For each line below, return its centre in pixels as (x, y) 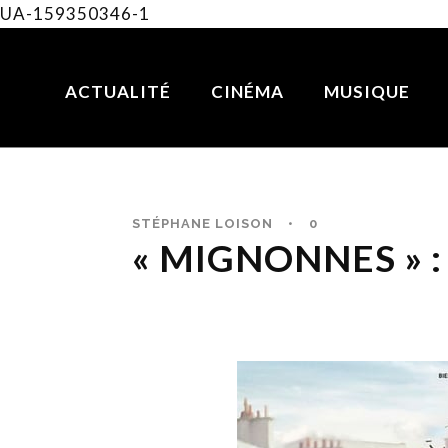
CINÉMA (247, 91)
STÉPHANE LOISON (202, 223)
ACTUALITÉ (117, 91)
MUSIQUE (366, 91)
